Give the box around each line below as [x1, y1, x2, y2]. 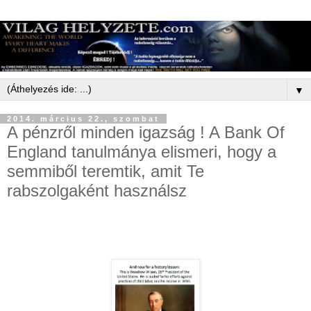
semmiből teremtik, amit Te [7, 161, 204, 180]
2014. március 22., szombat [7, 114, 160, 123]
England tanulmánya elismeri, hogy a [7, 142, 276, 161]
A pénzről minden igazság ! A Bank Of [7, 122, 285, 142]
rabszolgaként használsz [7, 180, 187, 200]
